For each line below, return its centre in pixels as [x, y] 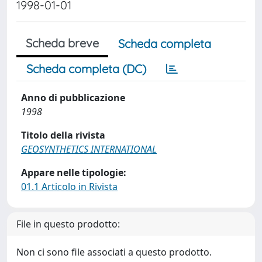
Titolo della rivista [63, 135]
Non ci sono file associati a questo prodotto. [114, 252]
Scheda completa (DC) [86, 69]
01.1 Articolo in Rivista [69, 187]
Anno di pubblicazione [73, 98]
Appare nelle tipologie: [74, 173]
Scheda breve [62, 43]
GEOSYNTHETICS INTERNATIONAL [89, 149]
